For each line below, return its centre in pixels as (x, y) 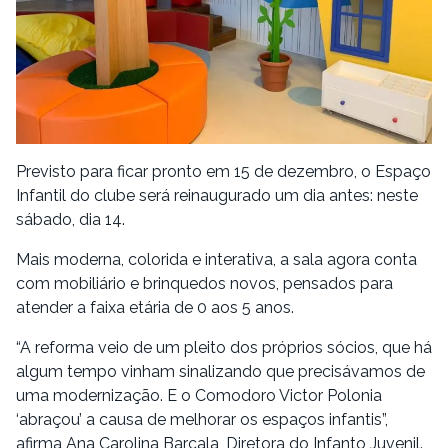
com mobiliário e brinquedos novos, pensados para (204, 283)
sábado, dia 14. (70, 219)
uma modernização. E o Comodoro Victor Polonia (199, 395)
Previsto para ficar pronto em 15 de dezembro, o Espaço (223, 171)
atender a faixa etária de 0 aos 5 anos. (155, 307)
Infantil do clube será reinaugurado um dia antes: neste (217, 195)
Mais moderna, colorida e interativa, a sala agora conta (216, 259)
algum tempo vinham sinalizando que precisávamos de (220, 371)
